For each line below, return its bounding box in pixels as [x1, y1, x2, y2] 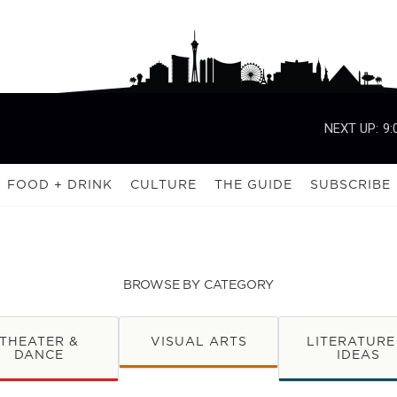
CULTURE [130, 175, 197, 193]
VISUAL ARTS [150, 332, 247, 350]
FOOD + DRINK [7, 175, 113, 193]
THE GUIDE [214, 175, 292, 193]
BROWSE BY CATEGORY [122, 276, 275, 293]
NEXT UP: [324, 120, 378, 136]
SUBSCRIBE [310, 175, 391, 193]
